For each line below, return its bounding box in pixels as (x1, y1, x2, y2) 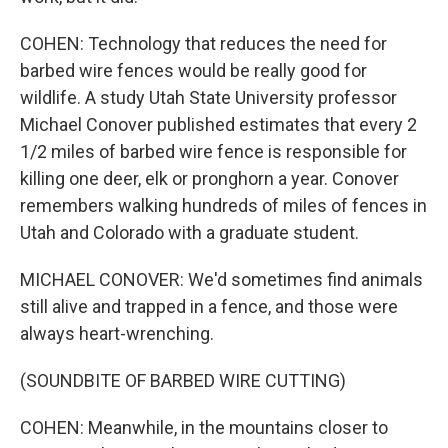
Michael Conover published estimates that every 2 (20, 114, 417, 136)
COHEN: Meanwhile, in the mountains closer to (20, 417, 388, 439)
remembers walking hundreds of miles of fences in (20, 195, 427, 217)
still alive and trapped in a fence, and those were (20, 296, 398, 318)
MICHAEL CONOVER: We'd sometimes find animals (20, 269, 423, 291)
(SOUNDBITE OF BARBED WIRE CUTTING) (20, 370, 346, 392)
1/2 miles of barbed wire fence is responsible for (20, 141, 407, 163)
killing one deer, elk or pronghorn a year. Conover (20, 168, 399, 190)
